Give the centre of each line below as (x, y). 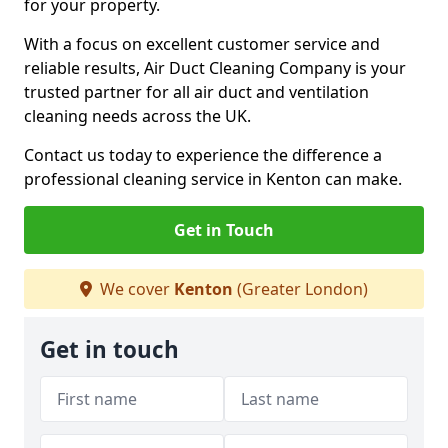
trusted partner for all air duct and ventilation (196, 92)
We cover (135, 289)
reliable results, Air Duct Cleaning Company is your (215, 68)
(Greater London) (300, 289)
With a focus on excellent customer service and (202, 44)
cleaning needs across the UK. (139, 116)
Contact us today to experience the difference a (203, 155)
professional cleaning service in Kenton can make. (213, 179)
